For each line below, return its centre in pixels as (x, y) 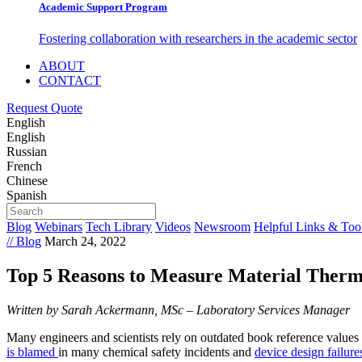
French (24, 166)
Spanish (27, 195)
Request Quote (44, 107)
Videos (173, 226)
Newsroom (222, 226)
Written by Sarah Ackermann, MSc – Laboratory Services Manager (178, 309)
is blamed (32, 351)
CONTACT (70, 80)
